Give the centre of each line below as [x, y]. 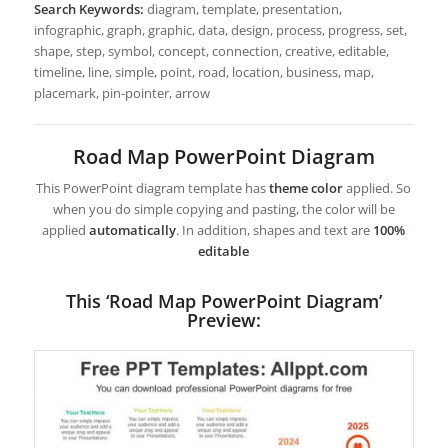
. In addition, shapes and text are [275, 230]
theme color [306, 188]
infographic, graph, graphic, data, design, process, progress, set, [220, 30]
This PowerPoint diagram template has [153, 188]
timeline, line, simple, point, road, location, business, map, [203, 72]
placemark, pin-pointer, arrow [121, 93]
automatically [133, 230]
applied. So [377, 188]
